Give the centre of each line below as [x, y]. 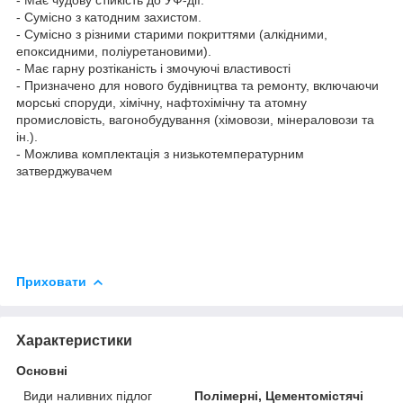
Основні [42, 370]
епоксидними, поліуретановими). [114, 51]
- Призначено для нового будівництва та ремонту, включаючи [197, 85]
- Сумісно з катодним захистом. [109, 17]
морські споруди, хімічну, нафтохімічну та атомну [161, 102]
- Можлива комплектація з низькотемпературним [160, 153]
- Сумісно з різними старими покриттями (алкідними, [172, 34]
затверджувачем [64, 170]
